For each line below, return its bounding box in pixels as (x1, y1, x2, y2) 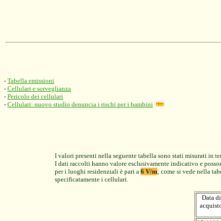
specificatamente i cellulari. (55, 176, 128, 183)
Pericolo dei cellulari (7, 93, 63, 100)
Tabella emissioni (7, 77, 54, 84)
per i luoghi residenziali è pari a (55, 168, 141, 175)
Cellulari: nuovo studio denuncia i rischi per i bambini (7, 101, 153, 108)
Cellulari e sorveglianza (7, 85, 71, 92)
